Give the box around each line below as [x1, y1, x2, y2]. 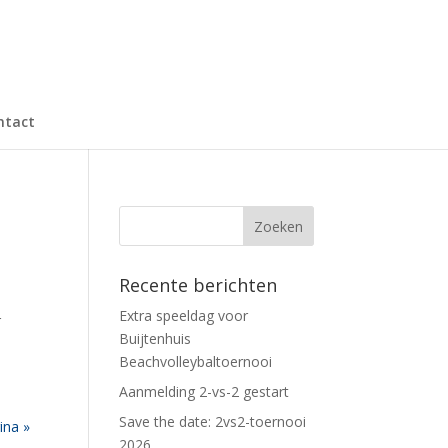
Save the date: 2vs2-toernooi [119, 412, 307, 431]
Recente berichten [119, 273, 278, 297]
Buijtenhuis [119, 329, 192, 348]
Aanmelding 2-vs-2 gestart [119, 382, 290, 401]
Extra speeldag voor [119, 306, 249, 325]
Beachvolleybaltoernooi [119, 352, 273, 371]
